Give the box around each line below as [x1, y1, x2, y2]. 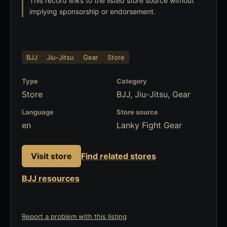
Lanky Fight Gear [117, 120, 182, 130]
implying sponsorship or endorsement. [29, 7, 156, 16]
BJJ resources [22, 173, 80, 183]
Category [117, 77, 147, 85]
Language [22, 108, 54, 116]
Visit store [31, 150, 72, 161]
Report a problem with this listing [22, 212, 127, 220]
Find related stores [81, 150, 156, 161]
